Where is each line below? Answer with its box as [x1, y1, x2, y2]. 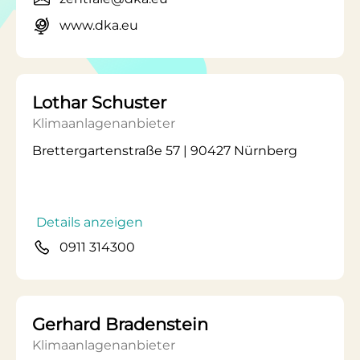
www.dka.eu [59, 18, 138, 33]
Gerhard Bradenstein [32, 314, 208, 334]
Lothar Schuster [32, 92, 166, 112]
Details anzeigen [36, 215, 143, 230]
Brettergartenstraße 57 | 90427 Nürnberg [32, 143, 297, 158]
